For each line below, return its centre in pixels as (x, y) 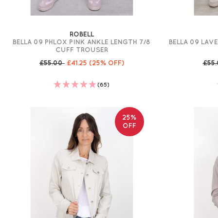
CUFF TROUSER (82, 50)
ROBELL (82, 34)
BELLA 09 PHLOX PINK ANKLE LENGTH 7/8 (82, 42)
